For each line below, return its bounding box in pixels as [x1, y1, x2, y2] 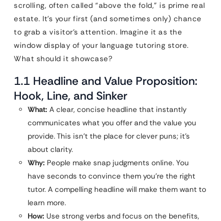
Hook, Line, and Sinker [14, 88, 127, 103]
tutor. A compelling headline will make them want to [28, 184, 206, 194]
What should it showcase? [14, 53, 112, 64]
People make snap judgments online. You [45, 157, 189, 168]
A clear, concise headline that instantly [47, 104, 186, 114]
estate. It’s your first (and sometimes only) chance [14, 13, 202, 24]
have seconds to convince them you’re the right [28, 171, 195, 181]
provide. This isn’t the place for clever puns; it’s [28, 131, 190, 141]
